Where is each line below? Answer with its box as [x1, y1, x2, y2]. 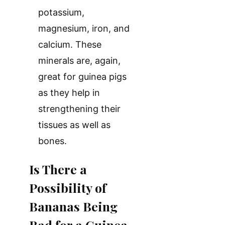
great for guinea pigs [38, 71, 127, 82]
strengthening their [38, 103, 121, 114]
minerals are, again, [38, 55, 121, 66]
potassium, [38, 7, 84, 18]
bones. [38, 135, 67, 146]
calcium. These [38, 39, 101, 50]
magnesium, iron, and [38, 23, 130, 34]
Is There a [29, 160, 87, 177]
